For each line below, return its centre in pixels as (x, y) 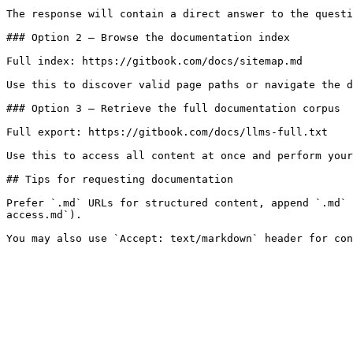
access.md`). (44, 215)
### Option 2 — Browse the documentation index (148, 37)
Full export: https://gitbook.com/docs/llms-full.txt (167, 132)
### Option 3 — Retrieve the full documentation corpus (173, 108)
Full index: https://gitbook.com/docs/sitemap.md (154, 61)
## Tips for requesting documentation (120, 179)
